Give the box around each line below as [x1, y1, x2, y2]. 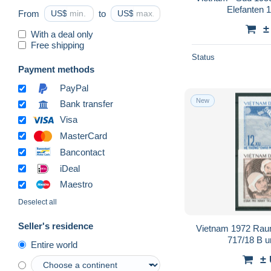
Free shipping [31, 39, 84, 50]
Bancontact [60, 146, 105, 157]
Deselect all [18, 198, 57, 207]
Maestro [60, 179, 93, 190]
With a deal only [31, 28, 93, 39]
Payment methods [18, 64, 94, 74]
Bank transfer [60, 99, 113, 109]
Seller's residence [18, 221, 93, 232]
